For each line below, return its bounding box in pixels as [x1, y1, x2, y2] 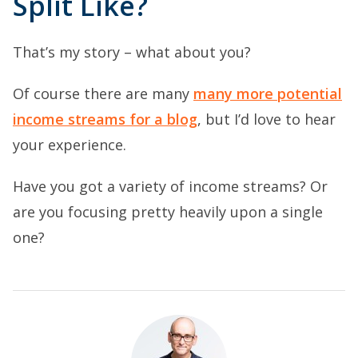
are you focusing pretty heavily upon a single [13, 201, 323, 221]
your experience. [13, 134, 126, 154]
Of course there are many [13, 83, 193, 103]
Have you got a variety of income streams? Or [13, 176, 328, 196]
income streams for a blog [13, 109, 197, 129]
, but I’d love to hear [197, 109, 336, 129]
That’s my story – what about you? [13, 42, 251, 62]
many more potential [193, 83, 342, 103]
